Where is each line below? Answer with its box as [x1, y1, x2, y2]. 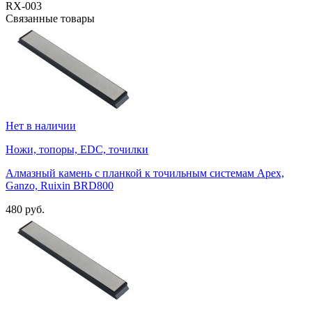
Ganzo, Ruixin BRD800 [6, 180, 114, 192]
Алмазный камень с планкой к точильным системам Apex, [6, 167, 284, 180]
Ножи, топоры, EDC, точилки [6, 143, 148, 156]
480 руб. [6, 203, 45, 216]
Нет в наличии [6, 120, 76, 132]
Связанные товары [6, 13, 95, 25]
